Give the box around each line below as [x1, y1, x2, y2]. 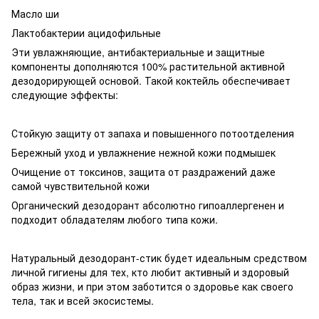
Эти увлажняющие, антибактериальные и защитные [11, 44, 265, 59]
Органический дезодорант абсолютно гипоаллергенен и [11, 197, 284, 212]
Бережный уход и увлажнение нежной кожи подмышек [11, 145, 276, 159]
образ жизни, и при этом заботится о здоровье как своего [11, 278, 293, 293]
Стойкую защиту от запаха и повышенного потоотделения [11, 125, 294, 140]
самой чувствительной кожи [11, 178, 150, 193]
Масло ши [11, 6, 59, 21]
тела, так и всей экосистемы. [11, 293, 154, 308]
